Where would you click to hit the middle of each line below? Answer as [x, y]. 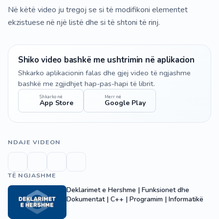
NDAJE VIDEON [34, 142]
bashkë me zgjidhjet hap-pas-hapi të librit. [87, 84]
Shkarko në [51, 97]
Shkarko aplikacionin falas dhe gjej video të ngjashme [104, 73]
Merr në [113, 97]
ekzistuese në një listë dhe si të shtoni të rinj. [84, 22]
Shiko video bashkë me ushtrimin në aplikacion [106, 60]
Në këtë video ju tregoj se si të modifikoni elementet [98, 10]
